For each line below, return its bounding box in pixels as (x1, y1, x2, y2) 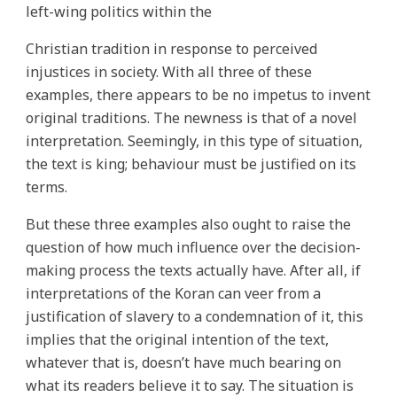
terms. (26, 177, 72, 198)
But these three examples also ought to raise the (26, 214, 352, 235)
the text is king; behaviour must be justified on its (26, 154, 357, 175)
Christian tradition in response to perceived (26, 39, 318, 59)
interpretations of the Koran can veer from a (26, 284, 322, 304)
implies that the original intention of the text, (26, 330, 330, 350)
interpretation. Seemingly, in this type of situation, (26, 131, 363, 152)
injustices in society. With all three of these (26, 62, 313, 82)
